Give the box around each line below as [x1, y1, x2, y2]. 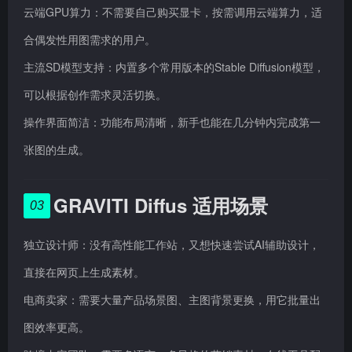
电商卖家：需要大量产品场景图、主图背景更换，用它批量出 [24, 291, 321, 307]
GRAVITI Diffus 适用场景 [53, 192, 268, 218]
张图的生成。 [24, 141, 90, 157]
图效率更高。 [24, 319, 90, 335]
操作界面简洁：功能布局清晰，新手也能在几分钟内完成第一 [24, 114, 321, 130]
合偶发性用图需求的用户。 [24, 31, 156, 47]
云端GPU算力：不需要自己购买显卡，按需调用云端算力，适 [24, 4, 322, 20]
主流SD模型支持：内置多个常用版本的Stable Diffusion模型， [24, 59, 324, 75]
